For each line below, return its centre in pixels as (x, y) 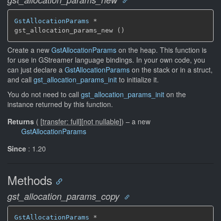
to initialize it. (138, 79)
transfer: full (61, 121)
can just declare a (36, 70)
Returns (21, 121)
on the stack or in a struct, (171, 70)
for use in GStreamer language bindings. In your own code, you (106, 60)
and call (20, 79)
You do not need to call (44, 94)
